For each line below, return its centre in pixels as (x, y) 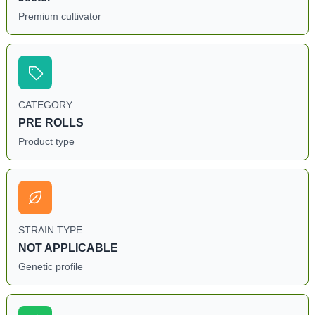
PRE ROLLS (51, 123)
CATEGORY (45, 105)
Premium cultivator (59, 16)
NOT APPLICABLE (68, 248)
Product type (46, 141)
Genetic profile (50, 266)
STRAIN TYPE (50, 230)
